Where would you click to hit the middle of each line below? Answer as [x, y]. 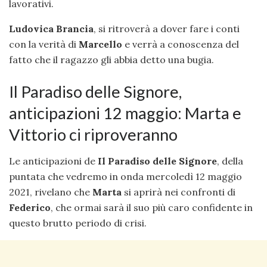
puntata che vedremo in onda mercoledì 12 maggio [125, 177]
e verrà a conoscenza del [181, 44]
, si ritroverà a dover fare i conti [167, 29]
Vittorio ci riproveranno [93, 134]
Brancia [75, 29]
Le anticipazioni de [53, 161]
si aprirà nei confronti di [178, 192]
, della [230, 161]
